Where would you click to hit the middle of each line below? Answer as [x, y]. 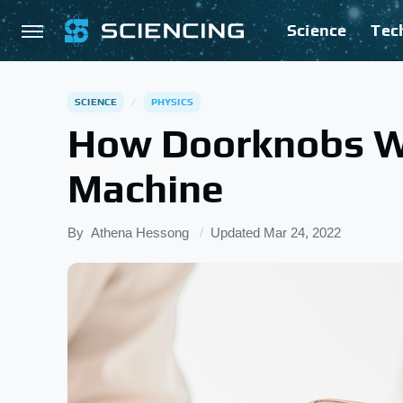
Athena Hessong [140, 233]
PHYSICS [172, 102]
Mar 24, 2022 [302, 233]
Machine [146, 188]
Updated [237, 233]
